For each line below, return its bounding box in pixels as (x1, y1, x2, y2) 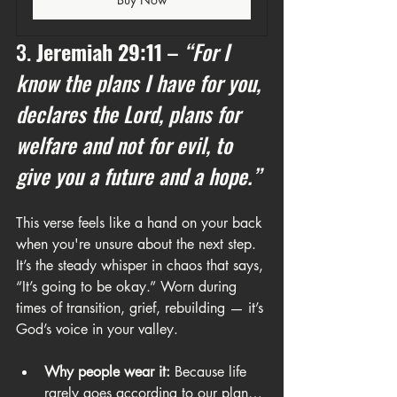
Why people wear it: (44, 362, 170, 381)
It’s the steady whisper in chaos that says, (16, 256, 268, 275)
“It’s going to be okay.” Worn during (16, 277, 241, 296)
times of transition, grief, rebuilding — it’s (16, 299, 268, 317)
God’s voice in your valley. (16, 320, 178, 339)
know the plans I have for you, (16, 66, 266, 98)
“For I (183, 35, 235, 67)
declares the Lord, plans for (16, 97, 245, 129)
